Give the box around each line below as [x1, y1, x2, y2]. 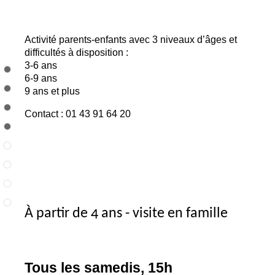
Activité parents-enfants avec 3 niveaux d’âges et [25, 34, 237, 45]
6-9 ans [25, 72, 57, 84]
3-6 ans [25, 60, 57, 71]
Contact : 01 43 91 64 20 [25, 108, 131, 120]
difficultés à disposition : [25, 47, 128, 58]
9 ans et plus [25, 85, 80, 97]
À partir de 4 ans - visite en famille [25, 206, 228, 221]
